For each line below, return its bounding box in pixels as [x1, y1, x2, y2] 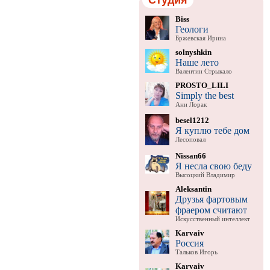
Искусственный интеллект [175, 215, 250, 222]
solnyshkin [175, 47, 212, 57]
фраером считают [175, 204, 247, 215]
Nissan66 [175, 151, 206, 160]
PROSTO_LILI [175, 80, 228, 90]
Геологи [175, 24, 209, 34]
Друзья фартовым [175, 193, 248, 204]
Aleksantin [175, 184, 212, 193]
